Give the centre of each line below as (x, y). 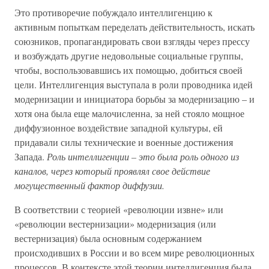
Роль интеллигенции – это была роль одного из (143, 156)
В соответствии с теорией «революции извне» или (119, 209)
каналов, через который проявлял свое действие (112, 171)
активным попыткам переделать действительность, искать (134, 27)
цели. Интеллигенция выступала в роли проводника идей (134, 84)
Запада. (31, 156)
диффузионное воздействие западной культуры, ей (119, 128)
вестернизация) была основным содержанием (108, 238)
